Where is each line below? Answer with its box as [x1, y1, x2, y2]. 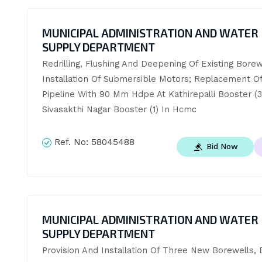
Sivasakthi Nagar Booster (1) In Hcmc [42, 104, 196, 115]
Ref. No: [51, 137, 91, 148]
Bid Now [206, 142, 238, 151]
